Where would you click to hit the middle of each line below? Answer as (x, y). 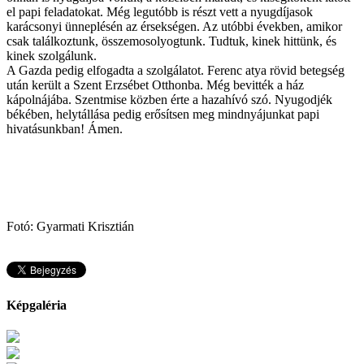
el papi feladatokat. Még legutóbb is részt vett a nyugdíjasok (160, 11)
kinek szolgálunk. (52, 55)
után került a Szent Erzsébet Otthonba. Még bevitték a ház (155, 84)
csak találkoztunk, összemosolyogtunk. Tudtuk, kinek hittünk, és (171, 41)
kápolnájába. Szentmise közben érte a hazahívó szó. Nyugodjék (169, 99)
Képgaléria (37, 305)
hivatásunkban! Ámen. (65, 128)
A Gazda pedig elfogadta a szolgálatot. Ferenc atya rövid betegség (175, 70)
